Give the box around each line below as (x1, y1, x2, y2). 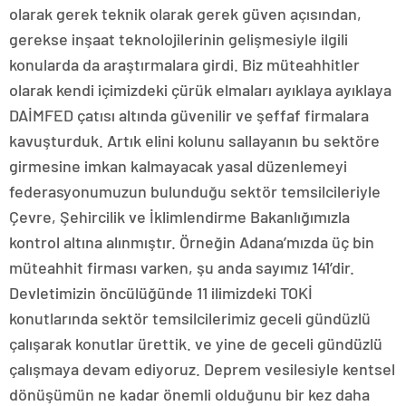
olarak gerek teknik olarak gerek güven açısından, (9, 4, 362, 24)
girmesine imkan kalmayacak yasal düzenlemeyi (9, 156, 347, 177)
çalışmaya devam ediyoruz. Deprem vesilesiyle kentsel (9, 359, 395, 380)
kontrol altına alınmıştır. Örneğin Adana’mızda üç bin (9, 232, 374, 253)
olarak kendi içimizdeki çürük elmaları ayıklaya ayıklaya (9, 80, 391, 101)
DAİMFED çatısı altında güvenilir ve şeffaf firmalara (9, 105, 369, 126)
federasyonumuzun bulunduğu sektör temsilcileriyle (9, 181, 381, 202)
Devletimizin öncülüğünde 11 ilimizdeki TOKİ (9, 283, 313, 304)
